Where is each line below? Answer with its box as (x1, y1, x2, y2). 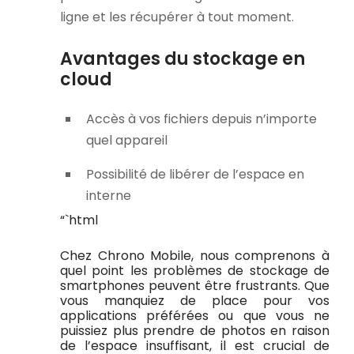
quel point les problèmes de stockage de (60, 262, 330, 281)
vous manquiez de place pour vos (60, 292, 330, 311)
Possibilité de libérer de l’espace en (86, 164, 304, 183)
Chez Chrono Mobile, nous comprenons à (60, 247, 330, 265)
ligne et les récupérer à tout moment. (60, 8, 294, 27)
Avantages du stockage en (60, 46, 305, 71)
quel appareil (86, 130, 168, 149)
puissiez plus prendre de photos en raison (60, 322, 330, 341)
